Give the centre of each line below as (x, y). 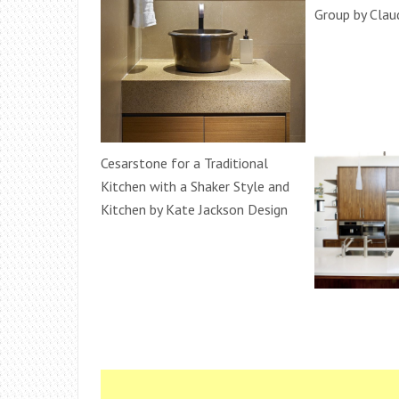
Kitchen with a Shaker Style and (195, 187)
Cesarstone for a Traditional (184, 163)
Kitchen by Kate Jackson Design (194, 210)
